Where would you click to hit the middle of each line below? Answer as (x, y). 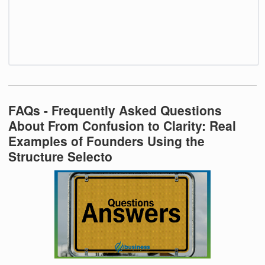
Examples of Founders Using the (106, 141)
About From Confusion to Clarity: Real (122, 126)
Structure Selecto (60, 156)
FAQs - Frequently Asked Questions (115, 110)
